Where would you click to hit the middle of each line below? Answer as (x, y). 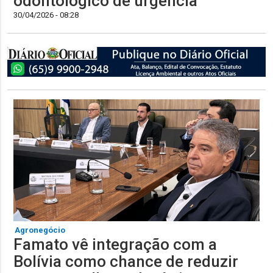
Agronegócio (40, 230)
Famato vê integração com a (115, 245)
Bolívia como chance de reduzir (126, 262)
